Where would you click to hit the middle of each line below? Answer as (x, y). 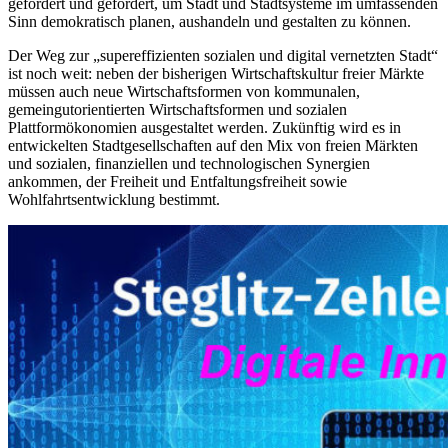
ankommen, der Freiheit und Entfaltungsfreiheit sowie (177, 182)
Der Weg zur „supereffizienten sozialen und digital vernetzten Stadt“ (223, 56)
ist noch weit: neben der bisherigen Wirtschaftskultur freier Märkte (216, 74)
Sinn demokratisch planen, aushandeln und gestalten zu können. (209, 22)
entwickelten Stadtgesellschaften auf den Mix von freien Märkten (213, 146)
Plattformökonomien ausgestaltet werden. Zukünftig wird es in (204, 128)
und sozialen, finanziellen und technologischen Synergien (189, 164)
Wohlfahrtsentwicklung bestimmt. (114, 200)
